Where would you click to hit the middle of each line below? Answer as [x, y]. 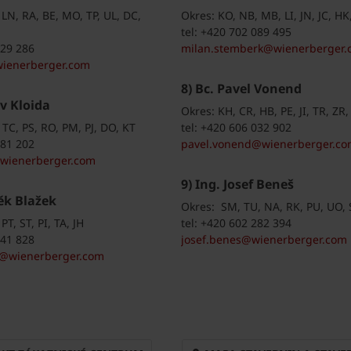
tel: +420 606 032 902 [236, 128]
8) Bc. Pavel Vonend [241, 89]
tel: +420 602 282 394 [236, 223]
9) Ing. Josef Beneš [237, 185]
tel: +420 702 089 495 [236, 32]
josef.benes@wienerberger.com [264, 240]
